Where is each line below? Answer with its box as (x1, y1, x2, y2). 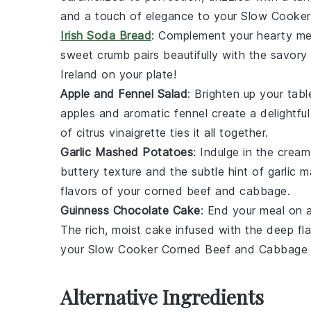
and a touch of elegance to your (60, 9, 241, 23)
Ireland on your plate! (60, 67, 176, 81)
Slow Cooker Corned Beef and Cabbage (87, 242, 308, 256)
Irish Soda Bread (60, 28, 151, 42)
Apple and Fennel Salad (60, 87, 187, 101)
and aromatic (95, 106, 174, 120)
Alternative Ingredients (60, 284, 264, 310)
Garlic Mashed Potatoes (60, 145, 193, 159)
